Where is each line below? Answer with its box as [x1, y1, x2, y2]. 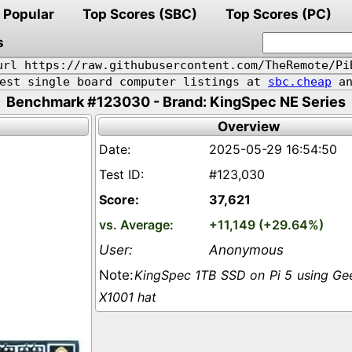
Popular [3, 6, 54, 22]
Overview [217, 119, 280, 134]
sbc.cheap [268, 75, 332, 89]
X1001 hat [99, 289, 156, 305]
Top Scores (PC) [225, 6, 332, 22]
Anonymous [209, 242, 284, 258]
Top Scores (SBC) [82, 6, 197, 22]
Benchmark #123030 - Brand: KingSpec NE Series [6, 93, 346, 110]
